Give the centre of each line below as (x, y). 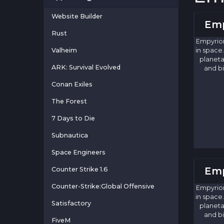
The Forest (69, 101)
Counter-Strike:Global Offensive (103, 186)
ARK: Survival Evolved (86, 67)
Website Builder (77, 16)
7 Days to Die (73, 118)
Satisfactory (71, 203)
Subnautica (70, 135)
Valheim (64, 50)
